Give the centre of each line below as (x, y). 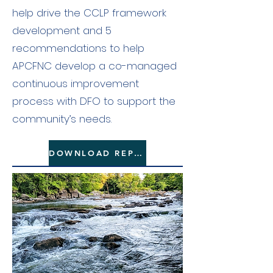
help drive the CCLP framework (89, 13)
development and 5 (62, 30)
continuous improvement (76, 83)
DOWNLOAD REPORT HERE (138, 153)
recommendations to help (78, 48)
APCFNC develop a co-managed (94, 66)
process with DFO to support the (94, 101)
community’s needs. (62, 119)
